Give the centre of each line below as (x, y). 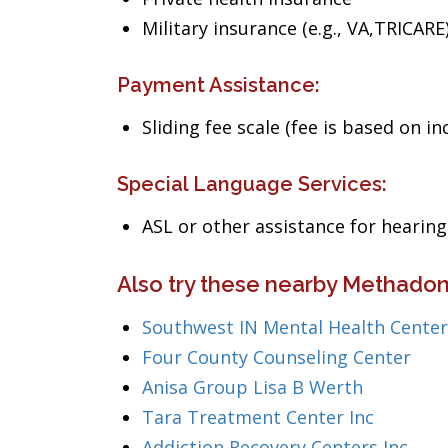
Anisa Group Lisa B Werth (252, 387)
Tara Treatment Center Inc (258, 417)
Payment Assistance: (218, 85)
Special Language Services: (252, 184)
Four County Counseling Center (276, 357)
